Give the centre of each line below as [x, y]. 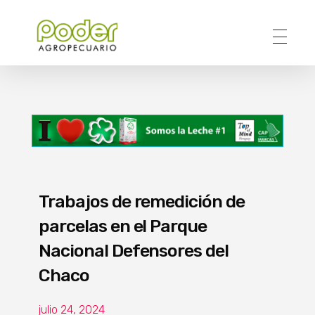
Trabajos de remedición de [142, 201]
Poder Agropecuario [50, 60]
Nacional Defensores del [134, 250]
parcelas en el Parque [123, 226]
